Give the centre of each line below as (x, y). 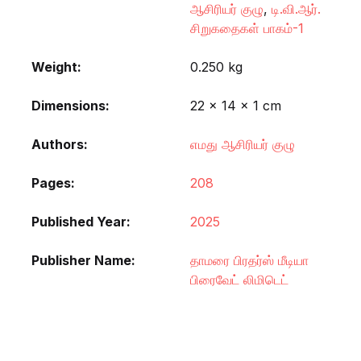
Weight (54, 66)
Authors (58, 144)
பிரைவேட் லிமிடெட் (239, 279)
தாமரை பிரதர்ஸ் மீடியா (249, 260)
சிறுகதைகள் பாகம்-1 (247, 28)
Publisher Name (81, 260)
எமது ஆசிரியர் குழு (243, 144)
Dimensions (68, 105)
